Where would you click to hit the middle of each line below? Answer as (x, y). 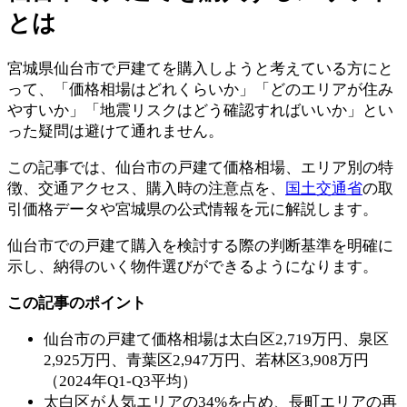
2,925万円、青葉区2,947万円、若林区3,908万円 (206, 361)
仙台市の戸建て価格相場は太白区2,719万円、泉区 (216, 340)
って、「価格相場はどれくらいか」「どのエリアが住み (200, 90)
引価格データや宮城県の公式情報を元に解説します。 (193, 210)
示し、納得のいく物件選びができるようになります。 (193, 267)
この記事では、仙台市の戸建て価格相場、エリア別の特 (200, 168)
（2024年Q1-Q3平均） (120, 382)
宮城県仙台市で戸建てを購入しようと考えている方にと (200, 69)
